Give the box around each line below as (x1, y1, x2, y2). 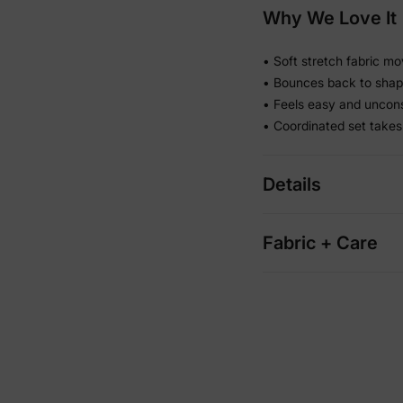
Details (263, 174, 321, 195)
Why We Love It (263, 7, 397, 29)
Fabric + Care (263, 232, 378, 254)
